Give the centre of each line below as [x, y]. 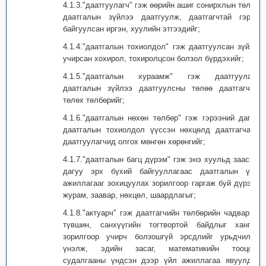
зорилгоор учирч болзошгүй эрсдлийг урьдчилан [161, 237]
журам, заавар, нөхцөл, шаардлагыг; [129, 195]
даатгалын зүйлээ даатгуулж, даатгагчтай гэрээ [161, 17]
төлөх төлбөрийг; [94, 100]
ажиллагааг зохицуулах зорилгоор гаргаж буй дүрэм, [161, 183]
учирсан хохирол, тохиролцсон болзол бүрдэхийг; [153, 58]
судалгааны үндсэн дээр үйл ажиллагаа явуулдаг [161, 260]
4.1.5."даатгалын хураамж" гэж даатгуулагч [161, 76]
